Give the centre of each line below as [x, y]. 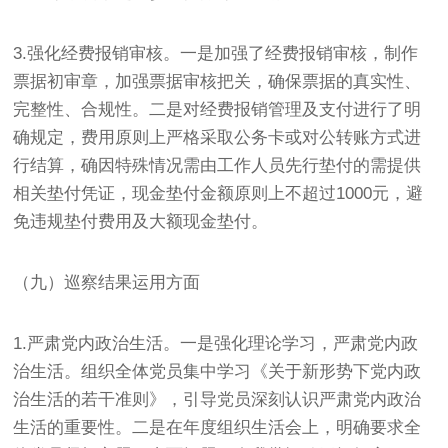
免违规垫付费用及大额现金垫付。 [141, 221]
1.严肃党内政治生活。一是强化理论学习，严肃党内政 [216, 343]
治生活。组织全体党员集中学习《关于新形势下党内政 [217, 371]
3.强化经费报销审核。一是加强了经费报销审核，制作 [216, 53]
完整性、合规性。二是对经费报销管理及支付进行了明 [217, 109]
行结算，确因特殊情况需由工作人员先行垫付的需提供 [217, 165]
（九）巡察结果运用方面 [107, 282]
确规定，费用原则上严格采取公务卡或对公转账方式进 [217, 137]
